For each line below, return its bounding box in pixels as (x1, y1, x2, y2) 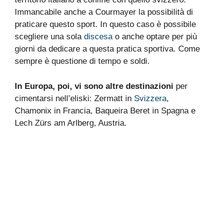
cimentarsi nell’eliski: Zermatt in (15, 93, 134, 103)
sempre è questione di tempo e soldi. (15, 56, 150, 66)
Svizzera (134, 93, 166, 103)
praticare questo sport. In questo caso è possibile (15, 20, 196, 29)
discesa (84, 32, 112, 42)
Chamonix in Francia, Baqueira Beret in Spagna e (15, 106, 195, 115)
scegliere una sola (15, 32, 84, 42)
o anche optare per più (112, 32, 197, 42)
